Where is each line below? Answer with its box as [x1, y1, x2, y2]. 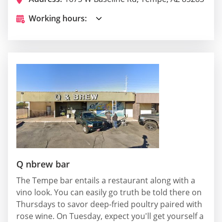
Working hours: [29, 13, 87, 24]
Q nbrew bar [16, 158, 70, 170]
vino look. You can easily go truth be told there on [16, 186, 202, 198]
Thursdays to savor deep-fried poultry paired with [16, 198, 202, 210]
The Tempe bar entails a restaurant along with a [16, 174, 195, 186]
